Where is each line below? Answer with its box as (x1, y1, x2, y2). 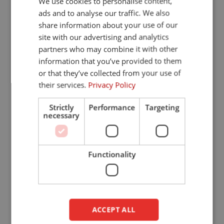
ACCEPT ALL (92, 204, 135, 214)
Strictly (49, 102, 74, 112)
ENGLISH (169, 46, 192, 54)
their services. (38, 79, 86, 90)
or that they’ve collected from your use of (38, 67, 181, 78)
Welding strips (24, 168, 69, 177)
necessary (43, 110, 79, 120)
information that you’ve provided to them (38, 55, 182, 66)
